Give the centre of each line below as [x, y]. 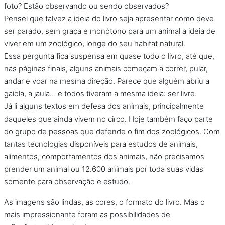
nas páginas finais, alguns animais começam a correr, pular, [106, 68]
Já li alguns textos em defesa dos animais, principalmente [104, 106]
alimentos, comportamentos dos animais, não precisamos [104, 156]
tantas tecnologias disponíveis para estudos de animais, [101, 144]
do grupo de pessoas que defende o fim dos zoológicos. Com [112, 131]
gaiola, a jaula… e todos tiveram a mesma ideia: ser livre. [100, 93]
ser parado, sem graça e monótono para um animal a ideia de [110, 31]
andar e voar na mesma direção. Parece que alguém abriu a [107, 81]
